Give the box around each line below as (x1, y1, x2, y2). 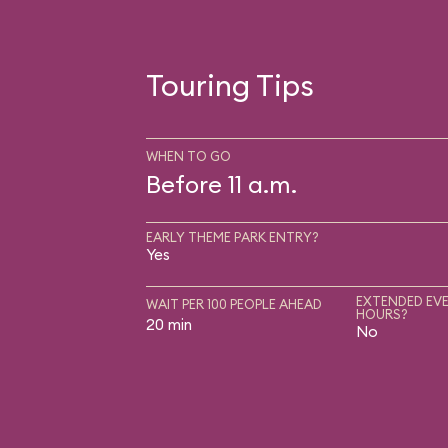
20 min (145, 314, 192, 334)
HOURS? (355, 305, 408, 322)
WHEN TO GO (145, 147, 231, 164)
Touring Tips (145, 65, 314, 104)
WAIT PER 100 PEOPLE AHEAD (145, 295, 322, 312)
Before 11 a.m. (145, 168, 297, 199)
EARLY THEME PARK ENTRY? (145, 228, 319, 245)
